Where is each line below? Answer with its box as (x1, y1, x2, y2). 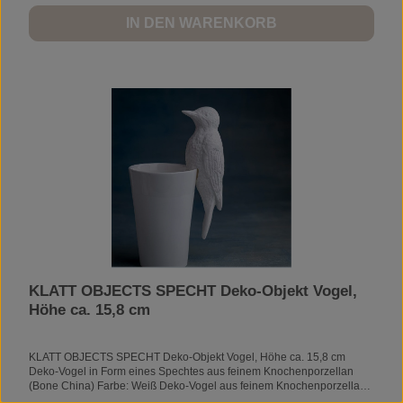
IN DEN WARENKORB (126, 14, 277, 31)
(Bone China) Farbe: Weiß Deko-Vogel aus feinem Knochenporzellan (29, 379, 159, 392)
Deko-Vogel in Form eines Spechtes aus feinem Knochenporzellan (29, 364, 354, 378)
